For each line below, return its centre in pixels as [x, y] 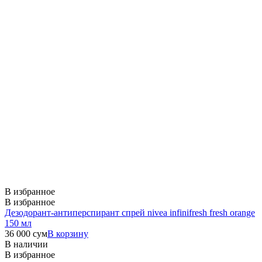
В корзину [68, 233]
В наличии [26, 244]
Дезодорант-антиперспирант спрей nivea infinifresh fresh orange [130, 212]
